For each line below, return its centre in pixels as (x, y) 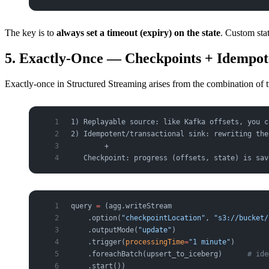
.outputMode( (104, 230)
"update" (155, 230)
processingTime (155, 242)
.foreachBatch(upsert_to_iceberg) (159, 254)
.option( (96, 218)
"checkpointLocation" (163, 218)
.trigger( (98, 242)
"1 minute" (210, 242)
